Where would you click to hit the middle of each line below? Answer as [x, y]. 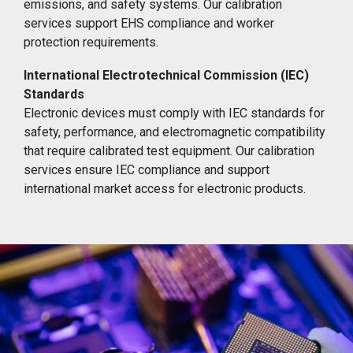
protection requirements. [91, 42]
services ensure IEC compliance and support [147, 169]
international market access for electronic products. [165, 188]
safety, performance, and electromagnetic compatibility [175, 132]
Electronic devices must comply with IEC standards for [174, 113]
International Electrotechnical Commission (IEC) [166, 75]
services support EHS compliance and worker [149, 23]
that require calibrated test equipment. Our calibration [169, 150]
